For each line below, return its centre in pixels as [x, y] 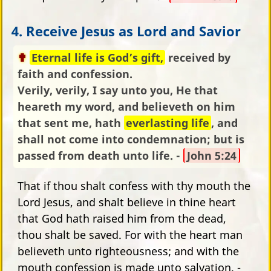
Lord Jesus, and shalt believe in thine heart [127, 202]
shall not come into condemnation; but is [131, 139]
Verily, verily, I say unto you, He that [118, 90]
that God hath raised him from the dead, [122, 218]
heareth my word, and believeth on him [126, 106]
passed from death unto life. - [100, 155]
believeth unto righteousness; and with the [128, 251]
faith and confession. [75, 73]
